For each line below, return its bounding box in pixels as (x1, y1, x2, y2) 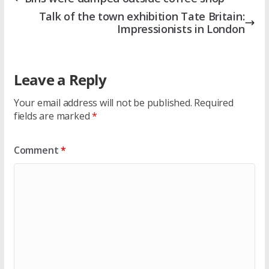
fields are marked (13, 109, 92, 122)
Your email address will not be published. (13, 95, 192, 109)
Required (194, 95, 234, 109)
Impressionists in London (117, 21, 245, 36)
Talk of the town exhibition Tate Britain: (38, 8, 245, 23)
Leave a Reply (13, 69, 106, 89)
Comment (13, 143, 61, 157)
